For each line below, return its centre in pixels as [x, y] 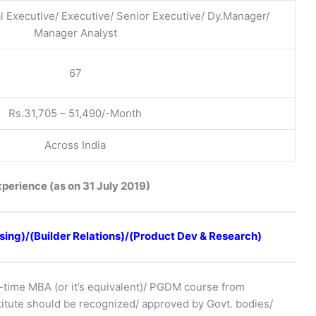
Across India [75, 145]
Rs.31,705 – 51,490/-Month [75, 114]
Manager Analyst [75, 33]
